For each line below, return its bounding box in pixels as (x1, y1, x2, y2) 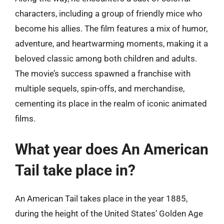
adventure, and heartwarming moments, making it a (15, 38, 208, 48)
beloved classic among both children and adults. (15, 53, 197, 63)
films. (15, 113, 35, 123)
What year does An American (15, 140, 208, 158)
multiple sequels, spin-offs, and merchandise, (15, 83, 184, 93)
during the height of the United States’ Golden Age (15, 208, 203, 218)
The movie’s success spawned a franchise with (15, 68, 190, 78)
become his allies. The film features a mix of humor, (15, 23, 207, 33)
